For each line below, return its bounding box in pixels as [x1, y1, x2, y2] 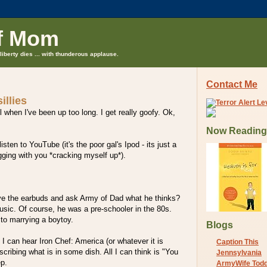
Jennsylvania [216, 248, 262, 257]
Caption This [216, 237, 259, 246]
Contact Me [206, 79, 257, 90]
